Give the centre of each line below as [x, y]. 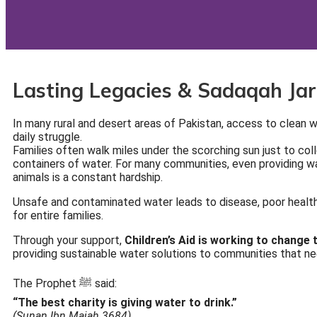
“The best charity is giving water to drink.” [125, 302]
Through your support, [69, 240]
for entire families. [58, 215]
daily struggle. [47, 137]
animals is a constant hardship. [88, 177]
